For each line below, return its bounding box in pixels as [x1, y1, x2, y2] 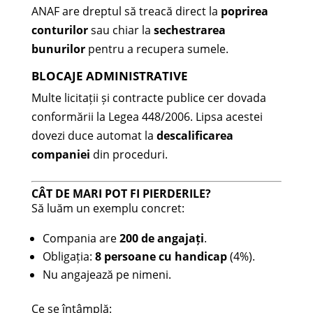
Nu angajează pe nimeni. [42, 267, 171, 283]
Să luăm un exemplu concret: [31, 201, 184, 217]
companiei [31, 147, 90, 163]
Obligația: [42, 249, 95, 265]
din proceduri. [89, 147, 168, 163]
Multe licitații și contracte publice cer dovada [31, 90, 266, 106]
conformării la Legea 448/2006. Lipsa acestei [31, 109, 263, 125]
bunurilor [31, 41, 85, 57]
